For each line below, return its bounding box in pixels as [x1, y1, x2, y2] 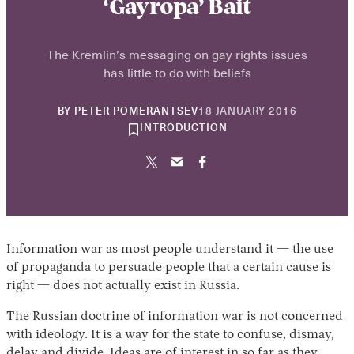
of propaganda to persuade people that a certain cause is [6, 262, 331, 275]
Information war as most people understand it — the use [6, 243, 333, 257]
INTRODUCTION [139, 123, 228, 134]
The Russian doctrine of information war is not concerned [6, 311, 343, 324]
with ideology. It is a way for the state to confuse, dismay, [6, 329, 334, 342]
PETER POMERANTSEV [73, 107, 198, 118]
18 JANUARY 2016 [198, 107, 297, 118]
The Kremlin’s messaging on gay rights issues [47, 44, 307, 64]
